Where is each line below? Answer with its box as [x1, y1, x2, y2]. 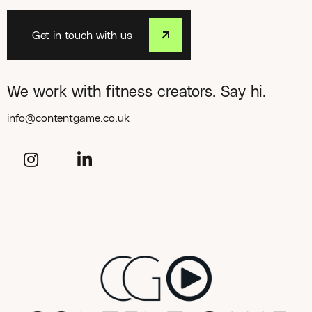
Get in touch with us [32, 28, 132, 42]
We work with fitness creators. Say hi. [7, 81, 266, 100]
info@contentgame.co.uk [7, 111, 130, 125]
